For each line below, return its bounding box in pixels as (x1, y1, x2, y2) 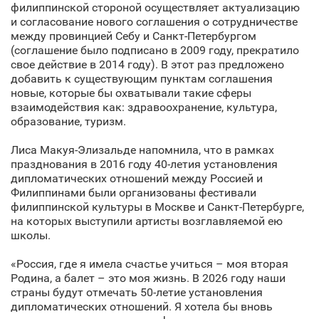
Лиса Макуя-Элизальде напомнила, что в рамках (11, 143, 274, 157)
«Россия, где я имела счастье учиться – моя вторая (11, 257, 288, 271)
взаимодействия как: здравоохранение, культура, (11, 100, 277, 114)
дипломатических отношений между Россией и (11, 172, 263, 185)
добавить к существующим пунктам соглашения (11, 72, 273, 85)
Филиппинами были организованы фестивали (11, 186, 256, 199)
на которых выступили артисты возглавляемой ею (11, 214, 283, 228)
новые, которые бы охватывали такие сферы (11, 86, 251, 100)
